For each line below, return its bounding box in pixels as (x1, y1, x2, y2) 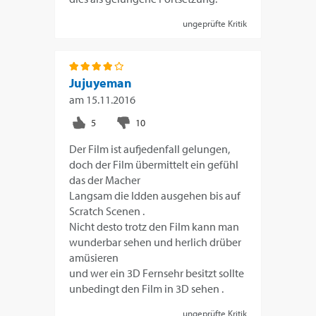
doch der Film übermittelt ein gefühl (69, 157, 239, 171)
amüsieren (69, 250, 119, 265)
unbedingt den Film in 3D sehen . (69, 281, 224, 296)
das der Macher (69, 172, 141, 187)
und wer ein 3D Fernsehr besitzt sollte (69, 265, 245, 280)
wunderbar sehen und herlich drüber (69, 234, 242, 249)
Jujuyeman (69, 74, 133, 91)
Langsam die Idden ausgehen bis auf (69, 188, 241, 202)
